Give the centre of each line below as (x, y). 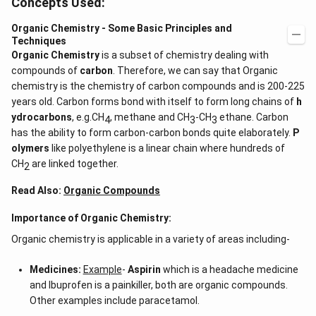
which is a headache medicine (230, 269)
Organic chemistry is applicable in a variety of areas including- (151, 239)
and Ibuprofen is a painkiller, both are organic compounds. (158, 285)
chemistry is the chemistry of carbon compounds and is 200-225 (158, 86)
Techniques (39, 41)
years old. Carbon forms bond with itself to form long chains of (154, 102)
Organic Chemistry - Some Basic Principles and (122, 28)
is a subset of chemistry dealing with (184, 55)
